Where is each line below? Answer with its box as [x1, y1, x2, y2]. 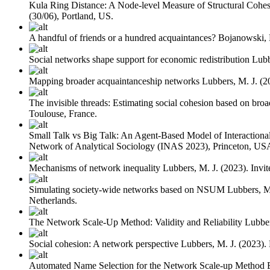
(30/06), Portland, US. [29, 10, 113, 21]
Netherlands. [29, 195, 77, 206]
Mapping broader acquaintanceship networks [29, 75, 199, 86]
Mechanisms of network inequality [29, 162, 160, 173]
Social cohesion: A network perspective [29, 238, 178, 249]
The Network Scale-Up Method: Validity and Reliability [29, 216, 242, 227]
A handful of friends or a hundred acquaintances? [29, 32, 216, 43]
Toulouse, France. [29, 108, 97, 119]
